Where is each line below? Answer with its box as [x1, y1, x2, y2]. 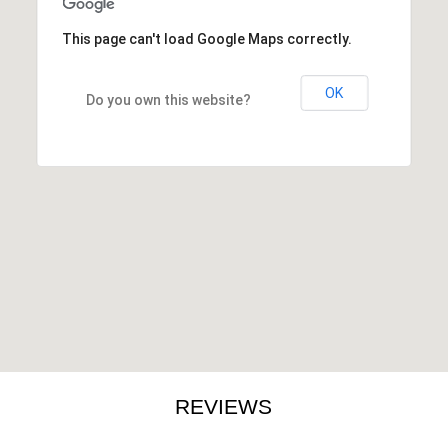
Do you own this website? [86, 92, 252, 108]
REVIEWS [175, 395, 273, 418]
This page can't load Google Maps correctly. [62, 31, 353, 47]
